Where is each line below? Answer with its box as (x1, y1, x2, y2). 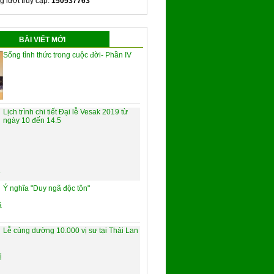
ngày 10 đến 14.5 (3, 116, 61, 125)
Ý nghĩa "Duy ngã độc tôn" (3, 184, 90, 193)
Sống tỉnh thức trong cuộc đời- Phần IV (3, 51, 131, 60)
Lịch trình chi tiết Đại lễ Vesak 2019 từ (3, 108, 128, 117)
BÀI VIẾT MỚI (18, 35, 65, 45)
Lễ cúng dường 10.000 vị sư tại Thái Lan (3, 226, 138, 235)
